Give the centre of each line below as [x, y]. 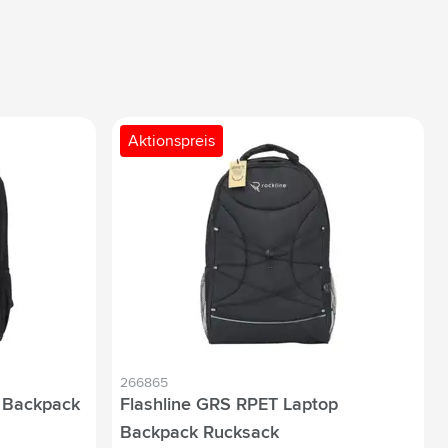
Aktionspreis [171, 141]
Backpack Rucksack [199, 433]
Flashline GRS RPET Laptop [229, 405]
